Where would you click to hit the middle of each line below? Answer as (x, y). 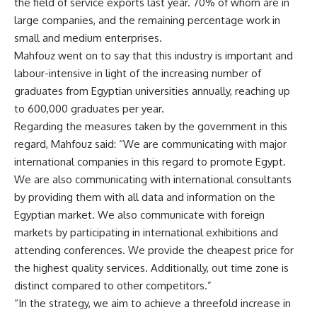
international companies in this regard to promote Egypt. (150, 161)
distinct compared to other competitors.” (113, 285)
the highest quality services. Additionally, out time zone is (151, 267)
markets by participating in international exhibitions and (146, 232)
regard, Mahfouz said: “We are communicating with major (150, 144)
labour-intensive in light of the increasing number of (138, 73)
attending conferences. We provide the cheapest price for (154, 250)
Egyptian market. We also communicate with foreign (139, 214)
